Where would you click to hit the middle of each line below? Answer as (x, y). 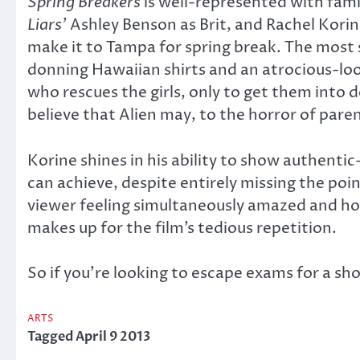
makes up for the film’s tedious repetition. (182, 228)
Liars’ (47, 25)
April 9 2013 (113, 337)
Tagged (51, 337)
